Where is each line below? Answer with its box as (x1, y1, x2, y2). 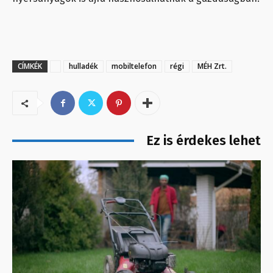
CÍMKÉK (18, 61, 42, 72)
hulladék (69, 61, 98, 72)
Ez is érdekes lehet (146, 132, 261, 149)
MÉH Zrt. (197, 61, 227, 72)
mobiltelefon (112, 61, 157, 72)
